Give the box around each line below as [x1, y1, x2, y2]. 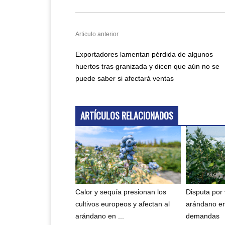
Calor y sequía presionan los [75, 187, 166, 196]
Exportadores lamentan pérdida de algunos [75, 50, 213, 58]
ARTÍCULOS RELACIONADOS [80, 108, 173, 122]
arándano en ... [75, 211, 124, 220]
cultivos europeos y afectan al [75, 199, 170, 208]
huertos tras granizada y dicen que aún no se [75, 62, 219, 70]
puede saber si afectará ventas [75, 74, 174, 82]
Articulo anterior [75, 30, 119, 38]
